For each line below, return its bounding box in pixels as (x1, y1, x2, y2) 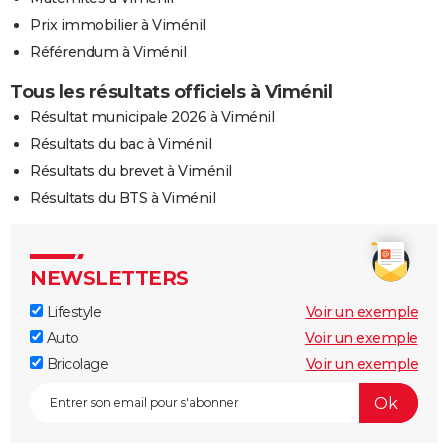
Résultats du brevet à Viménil (30, 162, 232, 181)
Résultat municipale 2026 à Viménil (30, 108, 274, 127)
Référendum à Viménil (30, 43, 186, 62)
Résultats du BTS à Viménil (30, 189, 215, 208)
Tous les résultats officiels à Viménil (10, 81, 332, 104)
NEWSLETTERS (30, 266, 189, 291)
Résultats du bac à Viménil (30, 135, 211, 154)
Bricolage (43, 355, 108, 374)
